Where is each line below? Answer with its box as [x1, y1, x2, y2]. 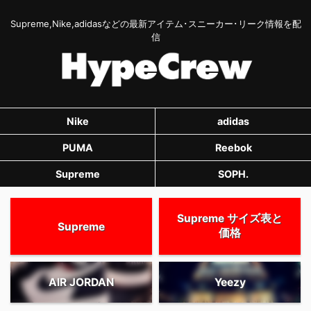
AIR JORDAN [49, 276, 114, 289]
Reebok [215, 142, 252, 154]
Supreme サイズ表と [177, 212, 283, 226]
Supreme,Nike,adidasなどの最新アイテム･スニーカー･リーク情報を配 [10, 18, 301, 29]
